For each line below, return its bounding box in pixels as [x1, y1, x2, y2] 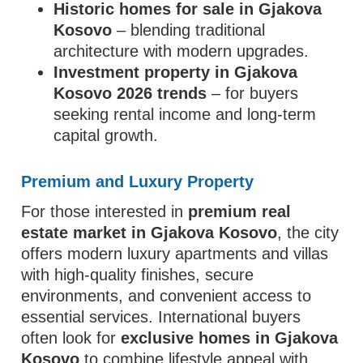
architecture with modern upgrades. [53, 42, 310, 60]
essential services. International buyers [21, 308, 301, 326]
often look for [21, 329, 122, 347]
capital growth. [53, 126, 159, 144]
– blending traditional [112, 21, 266, 39]
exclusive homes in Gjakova [121, 329, 339, 347]
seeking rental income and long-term [53, 105, 317, 123]
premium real [188, 203, 292, 220]
